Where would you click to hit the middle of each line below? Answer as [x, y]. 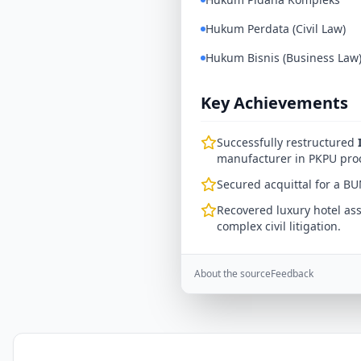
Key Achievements [274, 103]
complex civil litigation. [279, 226]
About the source [232, 274]
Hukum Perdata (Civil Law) [276, 29]
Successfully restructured [287, 142]
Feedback [292, 274]
